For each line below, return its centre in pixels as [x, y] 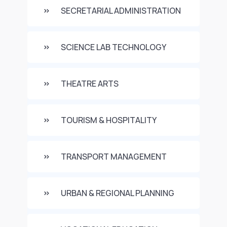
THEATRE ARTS [90, 84]
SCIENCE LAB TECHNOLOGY [113, 47]
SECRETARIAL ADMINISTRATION [121, 11]
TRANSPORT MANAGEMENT [114, 157]
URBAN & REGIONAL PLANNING [118, 193]
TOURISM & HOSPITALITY [109, 120]
